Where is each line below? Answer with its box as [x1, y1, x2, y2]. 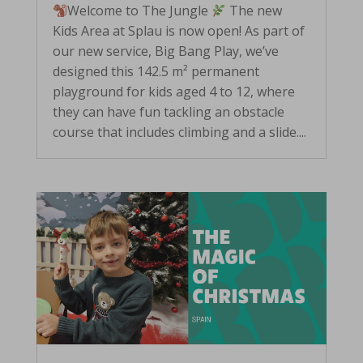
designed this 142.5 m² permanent [52, 62, 259, 81]
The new [226, 2, 283, 20]
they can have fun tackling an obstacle [52, 103, 284, 122]
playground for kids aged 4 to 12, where [52, 83, 295, 101]
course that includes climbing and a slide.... [52, 123, 306, 142]
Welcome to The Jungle [67, 2, 212, 20]
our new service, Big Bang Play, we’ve [52, 42, 279, 61]
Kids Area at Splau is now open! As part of [52, 22, 305, 41]
